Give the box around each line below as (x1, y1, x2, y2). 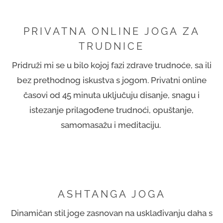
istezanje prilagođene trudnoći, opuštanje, (29, 105, 194, 115)
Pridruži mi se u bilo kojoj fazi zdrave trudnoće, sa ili (11, 60, 212, 70)
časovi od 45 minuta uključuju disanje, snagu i (23, 90, 200, 100)
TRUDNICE (79, 40, 144, 52)
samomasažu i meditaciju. (60, 119, 163, 130)
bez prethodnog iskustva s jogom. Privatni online (16, 75, 207, 85)
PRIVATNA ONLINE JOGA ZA (23, 25, 200, 37)
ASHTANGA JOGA (57, 188, 166, 200)
